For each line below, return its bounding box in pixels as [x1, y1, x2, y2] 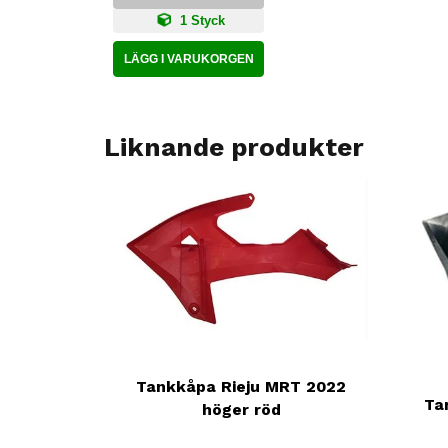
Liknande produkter [104, 132, 364, 163]
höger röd [201, 400, 281, 420]
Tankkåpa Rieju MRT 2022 [136, 377, 347, 397]
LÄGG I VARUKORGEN [123, 52, 254, 67]
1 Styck [176, 13, 226, 29]
